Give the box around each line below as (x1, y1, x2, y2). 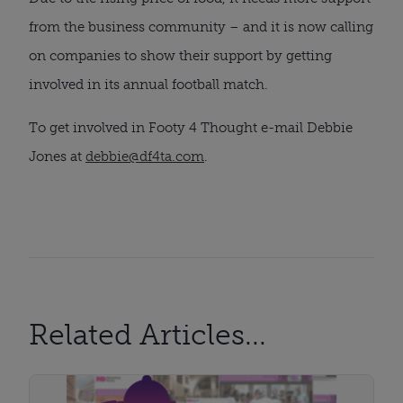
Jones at (29, 148, 85, 165)
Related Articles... (29, 317, 266, 352)
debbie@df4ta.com (85, 148, 204, 165)
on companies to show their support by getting (29, 47, 332, 64)
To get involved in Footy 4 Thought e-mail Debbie (29, 119, 353, 136)
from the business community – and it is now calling (29, 18, 373, 35)
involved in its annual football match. (29, 76, 268, 93)
